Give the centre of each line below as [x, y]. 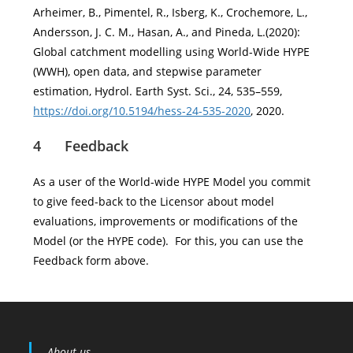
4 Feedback [81, 146]
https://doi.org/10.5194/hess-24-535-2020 [142, 111]
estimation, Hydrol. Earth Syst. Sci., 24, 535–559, [158, 91]
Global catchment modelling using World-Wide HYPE [172, 52]
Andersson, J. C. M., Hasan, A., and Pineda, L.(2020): [167, 32]
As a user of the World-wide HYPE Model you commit [172, 182]
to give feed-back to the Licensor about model [154, 201]
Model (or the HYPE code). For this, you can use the [169, 241]
